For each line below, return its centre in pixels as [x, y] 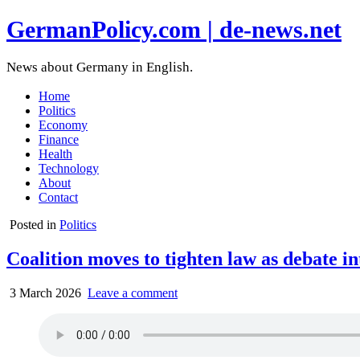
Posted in [35, 225]
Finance [59, 140]
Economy [63, 125]
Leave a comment [133, 293]
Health [55, 154]
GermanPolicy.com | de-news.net [174, 30]
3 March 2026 [44, 293]
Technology [69, 169]
